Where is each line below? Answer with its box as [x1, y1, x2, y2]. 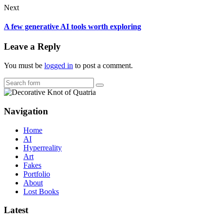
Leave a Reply [4, 41, 61, 52]
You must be [4, 61, 44, 70]
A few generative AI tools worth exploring [4, 22, 141, 31]
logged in [44, 61, 73, 70]
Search [99, 85, 119, 92]
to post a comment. [73, 61, 133, 70]
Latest [4, 205, 28, 216]
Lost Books [23, 187, 59, 196]
